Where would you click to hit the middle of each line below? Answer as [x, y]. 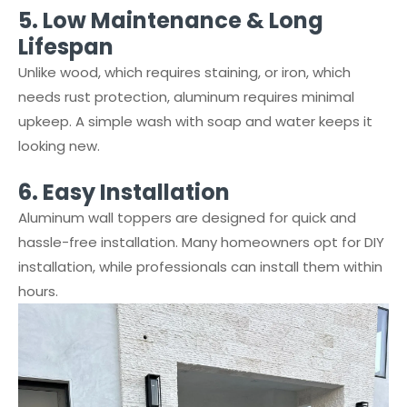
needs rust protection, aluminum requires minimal [186, 97]
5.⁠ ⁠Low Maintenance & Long [171, 20]
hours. [38, 291]
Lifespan [66, 47]
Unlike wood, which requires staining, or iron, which [184, 72]
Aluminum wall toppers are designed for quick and [187, 218]
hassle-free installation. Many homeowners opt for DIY [201, 242]
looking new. [59, 146]
